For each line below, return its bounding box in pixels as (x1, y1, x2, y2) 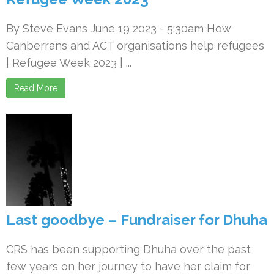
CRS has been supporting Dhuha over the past (6, 243, 251, 256)
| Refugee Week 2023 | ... (6, 56, 131, 69)
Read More (14, 83, 57, 93)
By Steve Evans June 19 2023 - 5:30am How (6, 22, 231, 35)
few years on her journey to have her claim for (6, 260, 250, 273)
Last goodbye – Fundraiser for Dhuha (6, 211, 267, 229)
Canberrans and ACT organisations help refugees (6, 39, 264, 52)
